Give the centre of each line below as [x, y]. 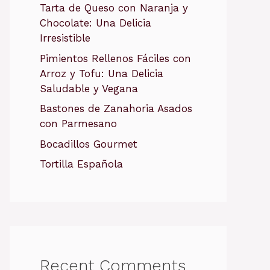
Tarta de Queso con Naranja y [114, 8]
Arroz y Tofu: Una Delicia [102, 73]
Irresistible [65, 38]
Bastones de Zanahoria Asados [116, 108]
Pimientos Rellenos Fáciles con [115, 58]
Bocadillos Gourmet [89, 144]
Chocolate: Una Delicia [96, 23]
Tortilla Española [81, 164]
